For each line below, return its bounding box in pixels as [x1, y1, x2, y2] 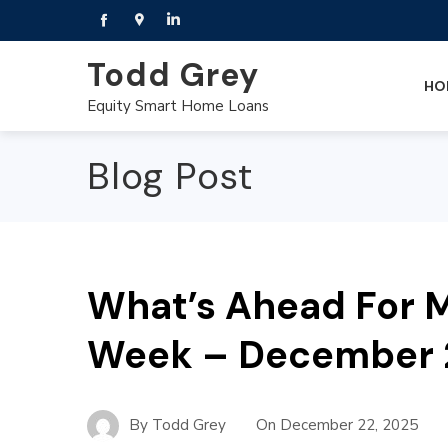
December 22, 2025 [280, 414, 418, 435]
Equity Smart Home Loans [87, 95, 269, 116]
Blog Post [87, 152, 253, 200]
